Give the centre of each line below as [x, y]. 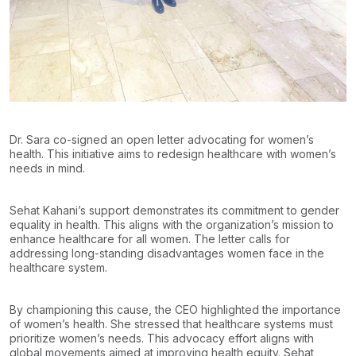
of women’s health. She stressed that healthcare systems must [171, 323]
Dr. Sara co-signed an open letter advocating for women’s [162, 139]
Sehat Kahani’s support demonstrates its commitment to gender [174, 210]
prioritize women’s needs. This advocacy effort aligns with [162, 338]
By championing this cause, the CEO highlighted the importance [175, 309]
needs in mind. [49, 168]
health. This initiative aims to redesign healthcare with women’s [173, 153]
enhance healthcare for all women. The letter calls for [150, 238]
